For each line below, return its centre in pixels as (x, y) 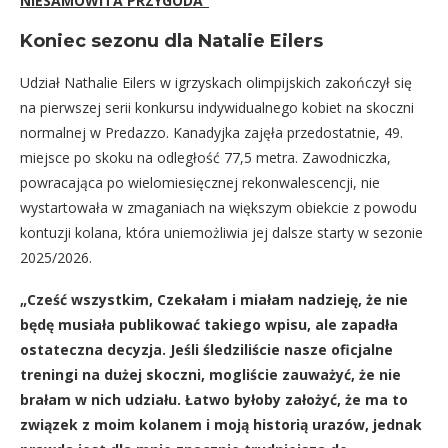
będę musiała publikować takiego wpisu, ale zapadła (209, 324)
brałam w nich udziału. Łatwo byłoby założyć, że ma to (214, 399)
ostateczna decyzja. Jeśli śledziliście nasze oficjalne (206, 349)
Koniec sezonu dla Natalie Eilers (171, 41)
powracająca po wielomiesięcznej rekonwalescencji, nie (200, 182)
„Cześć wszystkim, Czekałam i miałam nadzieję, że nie (214, 299)
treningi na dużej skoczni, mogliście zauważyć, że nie (210, 374)
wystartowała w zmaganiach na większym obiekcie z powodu (218, 207)
